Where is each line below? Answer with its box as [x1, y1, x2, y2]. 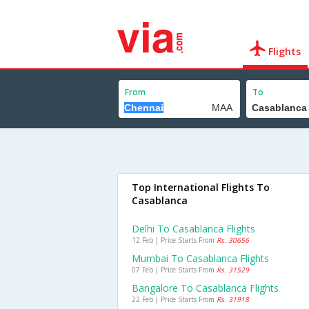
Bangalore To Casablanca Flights [132, 281, 279, 295]
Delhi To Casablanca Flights [132, 222, 255, 235]
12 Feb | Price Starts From [132, 235, 217, 245]
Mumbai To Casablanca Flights [132, 252, 269, 265]
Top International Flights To [132, 181, 270, 194]
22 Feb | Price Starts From [132, 295, 217, 304]
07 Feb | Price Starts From [132, 265, 217, 275]
